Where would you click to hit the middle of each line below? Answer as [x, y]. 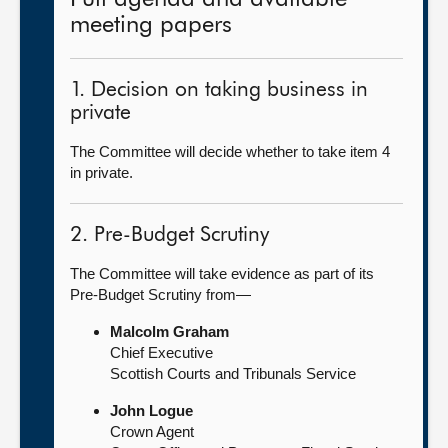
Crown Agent [152, 431]
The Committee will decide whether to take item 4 [230, 151]
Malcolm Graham [169, 331]
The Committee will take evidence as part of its [222, 273]
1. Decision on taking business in [219, 90]
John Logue [151, 410]
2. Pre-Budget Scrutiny [169, 235]
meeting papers [151, 25]
